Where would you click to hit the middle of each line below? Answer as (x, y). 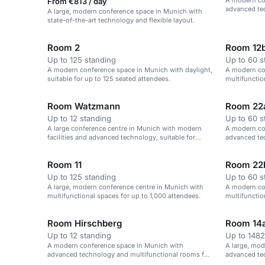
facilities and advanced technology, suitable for (121, 137)
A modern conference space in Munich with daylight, (130, 70)
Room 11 (64, 165)
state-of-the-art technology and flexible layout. (121, 20)
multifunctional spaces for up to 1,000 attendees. (124, 196)
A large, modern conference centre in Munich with (125, 187)
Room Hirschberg (85, 223)
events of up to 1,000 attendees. (97, 146)
